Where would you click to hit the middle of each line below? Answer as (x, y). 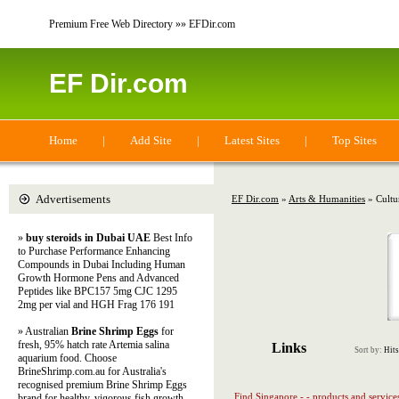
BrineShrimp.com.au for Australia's (92, 371)
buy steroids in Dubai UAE (88, 238)
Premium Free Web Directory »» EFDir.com (142, 24)
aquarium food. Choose (67, 358)
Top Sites (354, 140)
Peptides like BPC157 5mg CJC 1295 (98, 291)
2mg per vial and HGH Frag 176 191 (96, 305)
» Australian (45, 331)
